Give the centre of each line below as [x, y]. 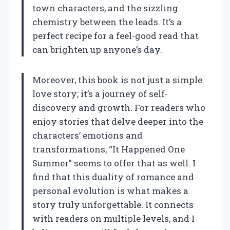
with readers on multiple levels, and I [113, 218]
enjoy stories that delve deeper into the [118, 121]
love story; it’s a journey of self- [100, 93]
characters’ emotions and [88, 135]
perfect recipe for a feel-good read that [116, 35]
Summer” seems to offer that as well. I [114, 163]
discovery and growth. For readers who [119, 107]
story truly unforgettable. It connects [113, 204]
